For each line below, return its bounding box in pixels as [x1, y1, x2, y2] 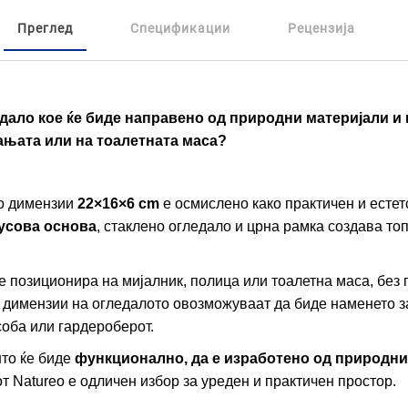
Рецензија [287, 20, 355, 36]
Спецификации [129, 20, 230, 36]
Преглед [16, 20, 73, 36]
